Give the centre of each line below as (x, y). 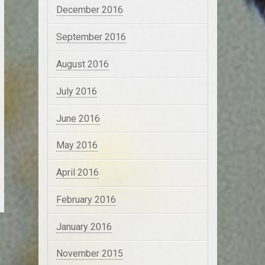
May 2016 (77, 146)
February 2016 (86, 199)
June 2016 (78, 118)
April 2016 (77, 173)
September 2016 (91, 37)
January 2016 (84, 227)
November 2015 (89, 254)
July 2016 (76, 91)
